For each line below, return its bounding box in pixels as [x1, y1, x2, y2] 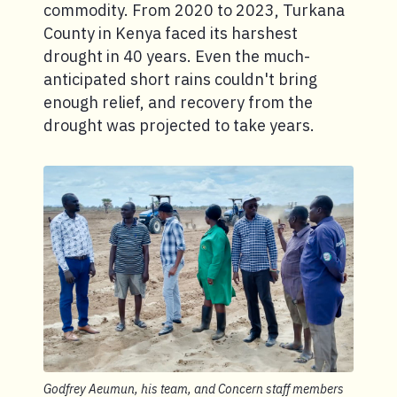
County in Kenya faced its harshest [43, 23, 298, 43]
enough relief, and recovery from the [43, 92, 313, 113]
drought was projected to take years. [43, 115, 315, 136]
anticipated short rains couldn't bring [43, 69, 317, 90]
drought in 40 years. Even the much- [43, 46, 310, 66]
